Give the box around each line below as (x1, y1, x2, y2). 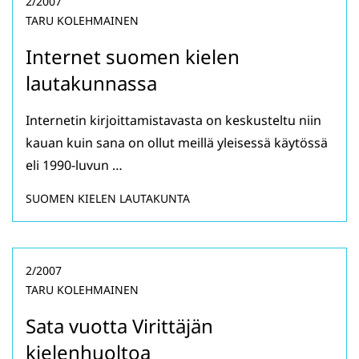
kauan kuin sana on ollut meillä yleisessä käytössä (26, 134, 328, 152)
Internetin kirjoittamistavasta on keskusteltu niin (26, 111, 321, 130)
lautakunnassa (26, 70, 157, 97)
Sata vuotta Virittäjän (26, 313, 213, 340)
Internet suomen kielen (26, 43, 240, 71)
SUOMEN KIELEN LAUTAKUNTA (26, 191, 190, 207)
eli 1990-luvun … (26, 156, 123, 175)
